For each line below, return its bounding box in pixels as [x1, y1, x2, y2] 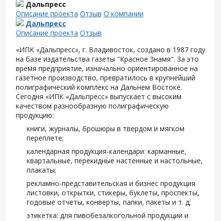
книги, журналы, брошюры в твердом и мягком [27, 124, 184, 133]
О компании [104, 9, 144, 18]
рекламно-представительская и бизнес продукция [27, 179, 195, 188]
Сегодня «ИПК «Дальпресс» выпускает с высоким [16, 92, 182, 101]
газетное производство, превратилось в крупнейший [16, 73, 195, 82]
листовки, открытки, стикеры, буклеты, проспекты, [27, 188, 199, 197]
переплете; [27, 133, 64, 143]
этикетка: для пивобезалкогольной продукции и [27, 211, 188, 220]
